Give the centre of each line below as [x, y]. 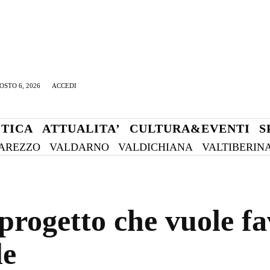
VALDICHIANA [155, 147]
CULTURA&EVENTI [190, 128]
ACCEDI [64, 86]
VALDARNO [79, 147]
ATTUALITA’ [81, 128]
